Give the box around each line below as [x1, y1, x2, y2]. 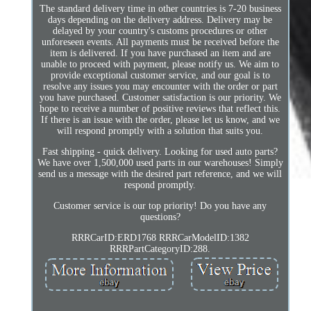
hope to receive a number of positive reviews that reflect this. [40, 103, 281, 115]
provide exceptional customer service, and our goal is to [50, 70, 270, 81]
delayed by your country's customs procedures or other [53, 26, 268, 37]
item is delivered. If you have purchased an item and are [49, 48, 271, 59]
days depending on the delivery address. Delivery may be [48, 15, 273, 26]
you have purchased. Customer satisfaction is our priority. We [39, 92, 281, 103]
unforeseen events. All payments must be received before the [41, 37, 279, 48]
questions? [140, 212, 180, 223]
